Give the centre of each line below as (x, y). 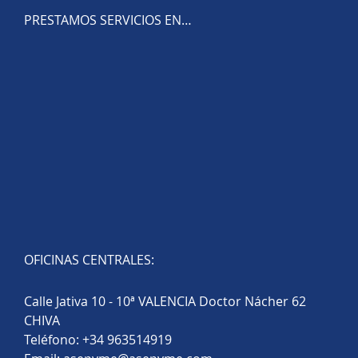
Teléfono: (53, 340)
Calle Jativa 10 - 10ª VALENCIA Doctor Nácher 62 (165, 302)
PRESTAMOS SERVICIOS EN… (108, 20)
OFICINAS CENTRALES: (89, 260)
